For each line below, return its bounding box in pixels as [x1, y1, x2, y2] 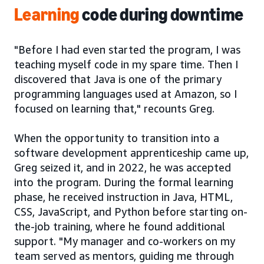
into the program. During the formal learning [14, 175, 233, 189]
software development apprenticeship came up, [14, 146, 249, 159]
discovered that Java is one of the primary [14, 72, 222, 85]
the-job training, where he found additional [14, 219, 225, 233]
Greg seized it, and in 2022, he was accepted [14, 160, 231, 174]
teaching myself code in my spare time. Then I [14, 57, 238, 71]
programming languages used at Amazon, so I [14, 87, 237, 100]
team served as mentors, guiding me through [14, 249, 234, 262]
